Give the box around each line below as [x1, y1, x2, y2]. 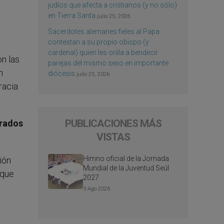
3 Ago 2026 [83, 185, 110, 192]
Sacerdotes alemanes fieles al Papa [48, 27, 159, 35]
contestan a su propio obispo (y [48, 37, 149, 46]
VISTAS [96, 130, 130, 143]
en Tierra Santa [48, 11, 95, 19]
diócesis [48, 69, 75, 77]
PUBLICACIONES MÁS [64, 117, 161, 129]
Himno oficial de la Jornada [83, 154, 169, 162]
